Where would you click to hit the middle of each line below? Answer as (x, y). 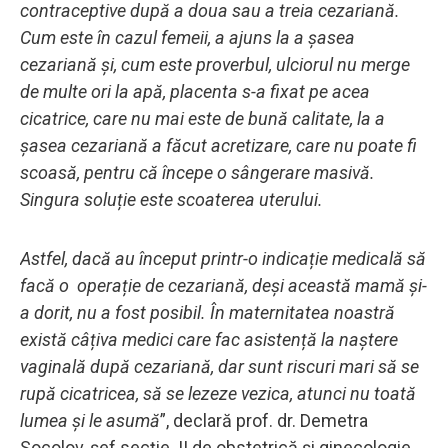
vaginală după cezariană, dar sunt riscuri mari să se (219, 366)
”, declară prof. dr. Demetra (264, 420)
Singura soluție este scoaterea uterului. (171, 199)
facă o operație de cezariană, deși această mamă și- (223, 285)
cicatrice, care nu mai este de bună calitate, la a (202, 118)
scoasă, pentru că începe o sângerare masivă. (197, 172)
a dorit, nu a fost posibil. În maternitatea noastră (207, 312)
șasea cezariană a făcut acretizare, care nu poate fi (218, 145)
